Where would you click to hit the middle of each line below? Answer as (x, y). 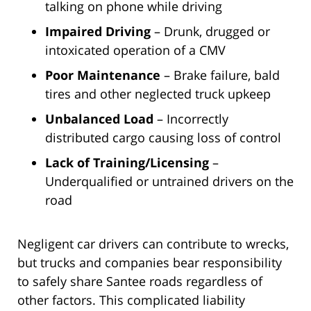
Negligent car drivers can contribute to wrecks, (153, 244)
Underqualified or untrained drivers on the (169, 182)
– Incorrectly (191, 119)
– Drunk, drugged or (210, 32)
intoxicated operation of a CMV (135, 50)
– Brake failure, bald (220, 75)
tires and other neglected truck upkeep (158, 94)
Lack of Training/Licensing (127, 163)
